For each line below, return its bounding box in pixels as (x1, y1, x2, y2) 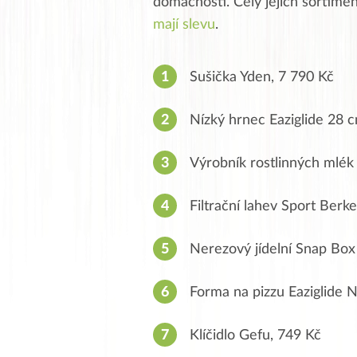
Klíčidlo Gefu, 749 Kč (190, 328, 321, 343)
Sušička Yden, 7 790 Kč (190, 69, 334, 84)
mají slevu (153, 17, 215, 32)
